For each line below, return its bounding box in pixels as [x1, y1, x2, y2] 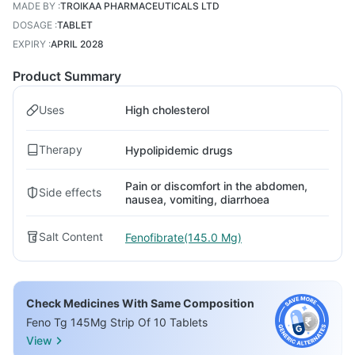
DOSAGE [13, 19, 52, 31]
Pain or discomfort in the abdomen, [125, 179, 307, 193]
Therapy [39, 143, 82, 156]
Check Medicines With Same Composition [26, 296, 254, 310]
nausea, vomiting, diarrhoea [125, 193, 269, 206]
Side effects [39, 185, 101, 199]
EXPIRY [13, 38, 46, 50]
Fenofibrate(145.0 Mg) [125, 230, 242, 244]
